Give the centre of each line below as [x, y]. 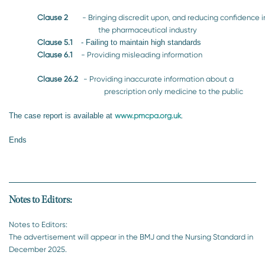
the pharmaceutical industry [148, 30]
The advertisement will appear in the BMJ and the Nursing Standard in [131, 237]
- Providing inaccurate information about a [156, 79]
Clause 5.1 [54, 42]
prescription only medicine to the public [173, 91]
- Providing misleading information [137, 54]
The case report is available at [62, 115]
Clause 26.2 [58, 79]
